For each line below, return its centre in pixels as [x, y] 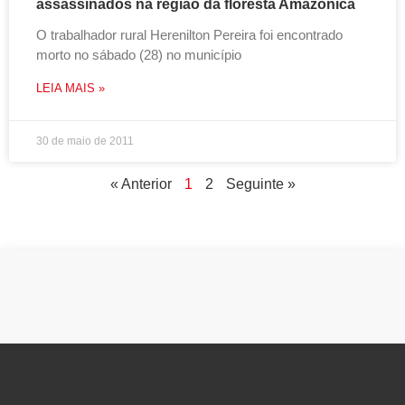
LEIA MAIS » [71, 88]
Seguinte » [260, 184]
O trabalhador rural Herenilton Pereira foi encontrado [189, 35]
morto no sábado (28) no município [139, 55]
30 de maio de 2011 [85, 141]
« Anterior [141, 184]
